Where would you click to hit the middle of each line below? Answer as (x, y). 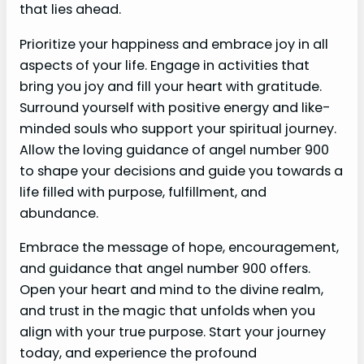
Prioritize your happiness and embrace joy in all (174, 44)
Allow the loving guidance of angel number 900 (174, 149)
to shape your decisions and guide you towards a (181, 171)
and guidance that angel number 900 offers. (165, 268)
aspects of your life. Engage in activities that (165, 65)
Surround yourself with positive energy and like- (175, 107)
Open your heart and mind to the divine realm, (171, 289)
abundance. (59, 213)
